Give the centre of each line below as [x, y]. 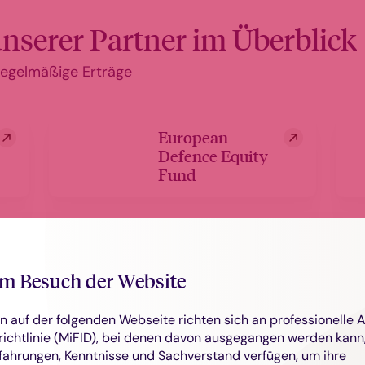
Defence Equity [213, 156]
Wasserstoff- [203, 267]
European [193, 137]
